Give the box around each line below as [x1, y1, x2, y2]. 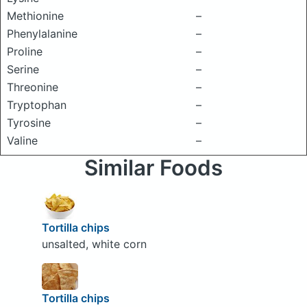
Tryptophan [7, 98, 66, 112]
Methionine [7, 9, 64, 23]
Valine [7, 134, 38, 147]
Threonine [7, 80, 58, 94]
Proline [7, 45, 42, 58]
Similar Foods [84, 155, 223, 181]
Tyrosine [7, 116, 51, 130]
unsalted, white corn [41, 236, 147, 251]
